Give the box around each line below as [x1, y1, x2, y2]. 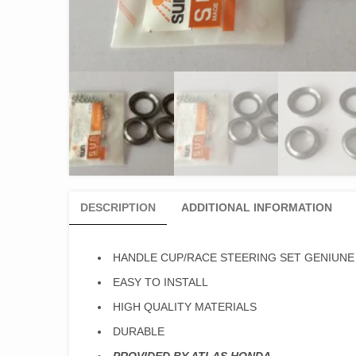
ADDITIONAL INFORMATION [181, 201, 332, 215]
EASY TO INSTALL [113, 276, 208, 289]
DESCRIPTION [80, 201, 156, 215]
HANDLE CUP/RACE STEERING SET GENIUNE [113, 251, 354, 265]
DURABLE [113, 325, 164, 339]
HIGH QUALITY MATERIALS [113, 300, 257, 314]
